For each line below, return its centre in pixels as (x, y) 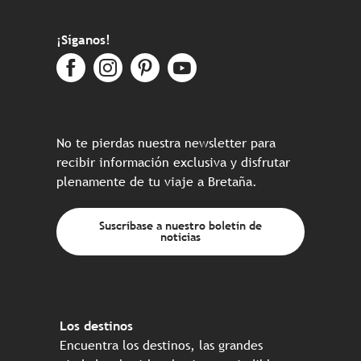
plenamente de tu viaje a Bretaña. (157, 181)
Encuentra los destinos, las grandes (161, 345)
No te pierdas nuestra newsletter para (166, 143)
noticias (180, 237)
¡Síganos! (83, 39)
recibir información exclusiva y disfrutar (173, 162)
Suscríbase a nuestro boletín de (180, 226)
